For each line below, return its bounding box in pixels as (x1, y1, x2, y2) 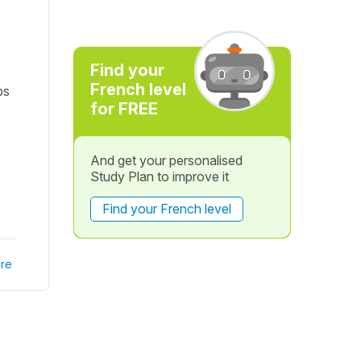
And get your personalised (89, 152, 243, 168)
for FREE (89, 99, 158, 118)
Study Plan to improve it (89, 168, 229, 185)
